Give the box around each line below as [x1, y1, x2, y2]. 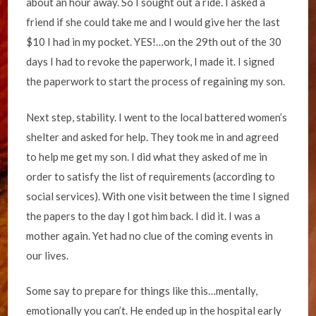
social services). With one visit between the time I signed [26, 189, 290, 202]
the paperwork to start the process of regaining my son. [26, 75, 286, 87]
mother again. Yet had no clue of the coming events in [26, 229, 274, 242]
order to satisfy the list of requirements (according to [26, 169, 276, 183]
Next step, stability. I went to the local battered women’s [26, 110, 288, 123]
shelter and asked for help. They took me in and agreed [26, 130, 279, 143]
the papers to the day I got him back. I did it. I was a [26, 209, 261, 222]
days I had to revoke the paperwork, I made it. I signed [26, 55, 275, 68]
